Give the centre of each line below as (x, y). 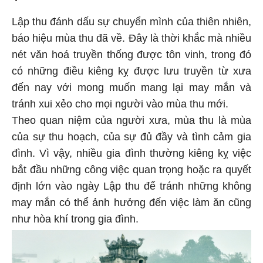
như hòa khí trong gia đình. (75, 221)
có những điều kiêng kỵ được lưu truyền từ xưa (131, 73)
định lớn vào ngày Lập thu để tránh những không (131, 188)
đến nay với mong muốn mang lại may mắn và (131, 90)
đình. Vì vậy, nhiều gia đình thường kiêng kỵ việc (131, 155)
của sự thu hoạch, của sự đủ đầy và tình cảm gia (131, 139)
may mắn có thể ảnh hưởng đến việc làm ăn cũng (131, 205)
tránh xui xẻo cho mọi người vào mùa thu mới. (120, 106)
